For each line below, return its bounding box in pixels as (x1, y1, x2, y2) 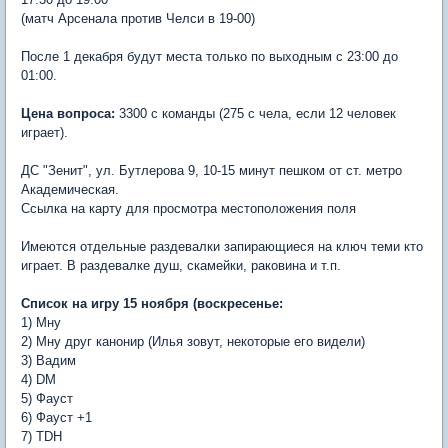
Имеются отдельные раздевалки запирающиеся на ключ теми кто (21, 239, 423, 254)
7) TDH (21, 429, 62, 444)
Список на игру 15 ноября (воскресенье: (21, 296, 283, 311)
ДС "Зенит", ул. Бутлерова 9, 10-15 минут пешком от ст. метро (21, 163, 402, 178)
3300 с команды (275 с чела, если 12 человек (115, 106, 396, 121)
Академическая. (21, 182, 119, 197)
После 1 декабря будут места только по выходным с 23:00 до (21, 49, 398, 64)
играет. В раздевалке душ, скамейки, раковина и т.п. (21, 258, 341, 273)
